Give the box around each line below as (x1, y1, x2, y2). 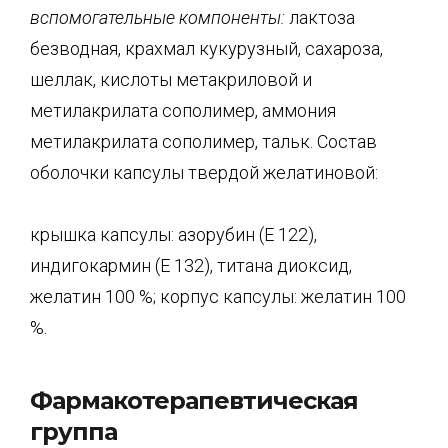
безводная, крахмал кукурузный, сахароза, (30, 37, 383, 59)
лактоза (285, 6, 355, 28)
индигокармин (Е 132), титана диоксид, (30, 255, 352, 276)
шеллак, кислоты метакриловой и (30, 68, 312, 90)
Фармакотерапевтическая (30, 385, 358, 415)
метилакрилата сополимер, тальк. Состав (30, 130, 377, 152)
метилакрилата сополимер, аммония (30, 99, 336, 121)
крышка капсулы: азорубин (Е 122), (30, 224, 317, 245)
